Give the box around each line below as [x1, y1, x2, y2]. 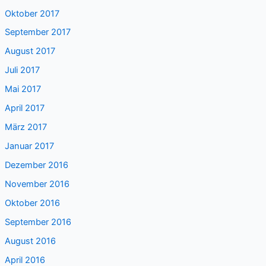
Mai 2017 [4, 84, 41, 95]
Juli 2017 [4, 65, 40, 76]
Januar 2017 [4, 141, 54, 152]
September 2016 [4, 216, 71, 227]
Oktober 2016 [4, 197, 60, 208]
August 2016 [4, 235, 56, 246]
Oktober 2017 [4, 8, 59, 19]
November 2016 [4, 178, 69, 189]
